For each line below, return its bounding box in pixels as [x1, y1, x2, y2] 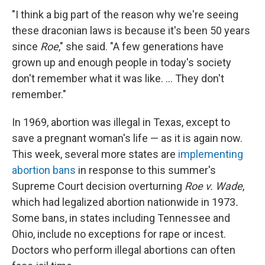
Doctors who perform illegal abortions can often [12, 244, 235, 257]
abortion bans [12, 164, 76, 177]
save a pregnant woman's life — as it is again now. [12, 132, 243, 145]
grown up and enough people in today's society [12, 56, 231, 69]
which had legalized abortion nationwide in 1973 [12, 196, 235, 209]
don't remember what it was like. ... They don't [12, 72, 224, 85]
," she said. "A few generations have [59, 40, 224, 53]
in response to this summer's [76, 164, 216, 177]
